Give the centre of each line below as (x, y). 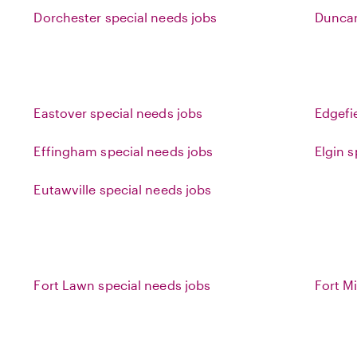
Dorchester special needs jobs (126, 17)
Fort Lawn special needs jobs (122, 285)
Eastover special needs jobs (118, 113)
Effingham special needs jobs (124, 151)
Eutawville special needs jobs (123, 189)
